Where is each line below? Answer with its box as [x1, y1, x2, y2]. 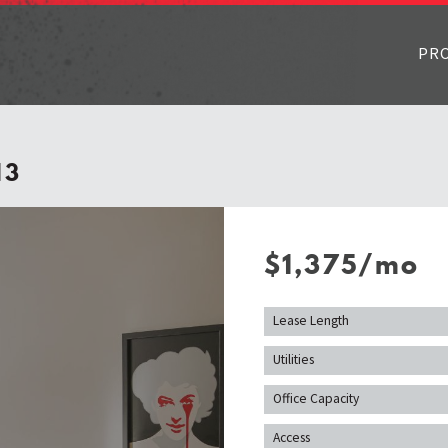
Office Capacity [272, 390, 359, 408]
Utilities [272, 351, 314, 369]
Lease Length [272, 312, 349, 330]
